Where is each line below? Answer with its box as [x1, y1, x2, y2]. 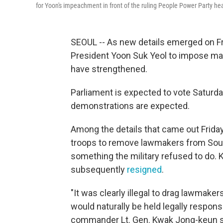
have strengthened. [71, 64, 147, 74]
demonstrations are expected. [71, 101, 190, 111]
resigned [127, 164, 162, 175]
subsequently [71, 164, 127, 175]
